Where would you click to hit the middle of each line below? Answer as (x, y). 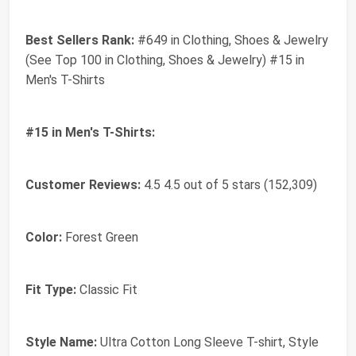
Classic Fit (107, 290)
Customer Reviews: (83, 185)
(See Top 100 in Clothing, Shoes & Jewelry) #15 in (165, 60)
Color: (44, 238)
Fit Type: (51, 290)
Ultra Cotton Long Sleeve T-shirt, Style (208, 342)
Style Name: (61, 342)
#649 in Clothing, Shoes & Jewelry (231, 41)
